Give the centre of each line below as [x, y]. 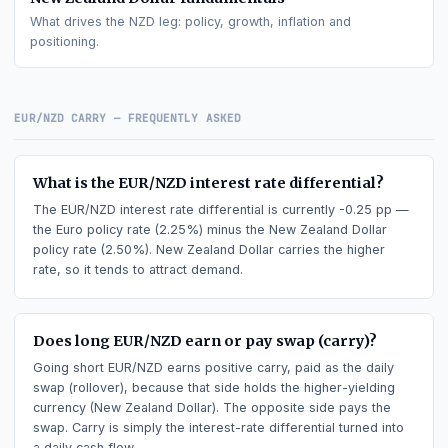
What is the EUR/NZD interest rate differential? [232, 352]
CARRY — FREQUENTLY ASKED [169, 280]
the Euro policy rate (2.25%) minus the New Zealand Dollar [234, 404]
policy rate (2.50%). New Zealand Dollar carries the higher [233, 426]
